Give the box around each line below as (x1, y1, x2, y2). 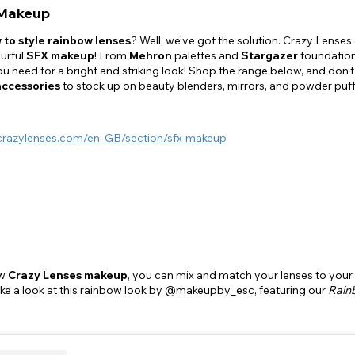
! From (94, 48, 129, 63)
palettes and (172, 48, 241, 63)
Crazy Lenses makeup (8, 267, 128, 282)
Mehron (129, 48, 172, 63)
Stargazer (241, 48, 298, 63)
